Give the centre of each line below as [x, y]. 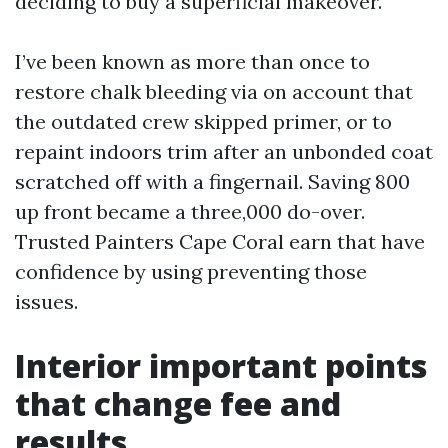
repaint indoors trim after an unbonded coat [224, 151]
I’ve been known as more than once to [192, 61]
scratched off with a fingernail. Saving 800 [212, 181]
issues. [46, 301]
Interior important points [221, 365]
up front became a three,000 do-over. [190, 211]
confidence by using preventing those [191, 271]
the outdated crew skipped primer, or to [203, 121]
